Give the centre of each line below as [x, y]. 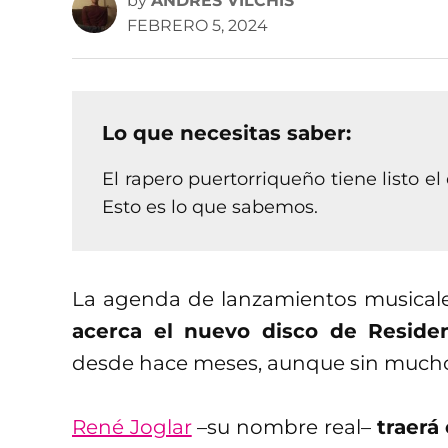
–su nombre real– [284, 426]
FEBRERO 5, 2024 [197, 25]
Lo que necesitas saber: [226, 132]
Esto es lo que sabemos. [210, 206]
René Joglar [132, 426]
